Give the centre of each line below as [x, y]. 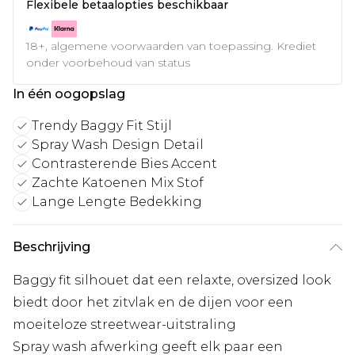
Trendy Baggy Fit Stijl [102, 125]
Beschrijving [52, 246]
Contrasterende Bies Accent [124, 163]
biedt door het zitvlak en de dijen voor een [153, 302]
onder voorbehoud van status [108, 62]
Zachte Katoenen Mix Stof [118, 182]
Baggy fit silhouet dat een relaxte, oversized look [172, 280]
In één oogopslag [69, 94]
